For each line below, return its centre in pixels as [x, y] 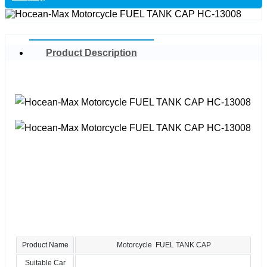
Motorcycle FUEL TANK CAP [163, 245]
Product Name [45, 245]
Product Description [91, 52]
